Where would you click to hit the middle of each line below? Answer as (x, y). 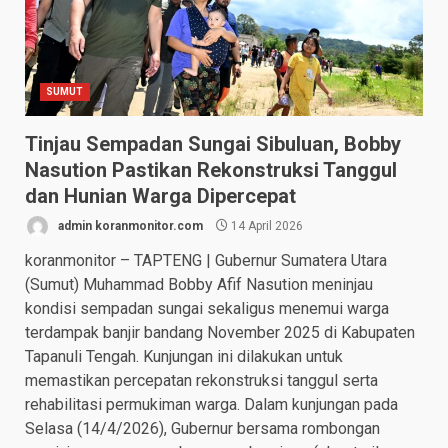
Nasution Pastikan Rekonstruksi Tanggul (211, 170)
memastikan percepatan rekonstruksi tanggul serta (201, 381)
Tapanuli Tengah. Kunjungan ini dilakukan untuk (184, 357)
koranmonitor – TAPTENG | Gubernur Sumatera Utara (206, 261)
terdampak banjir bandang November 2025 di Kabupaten (220, 333)
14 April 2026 (265, 225)
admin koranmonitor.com (129, 225)
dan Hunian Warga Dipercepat (160, 196)
